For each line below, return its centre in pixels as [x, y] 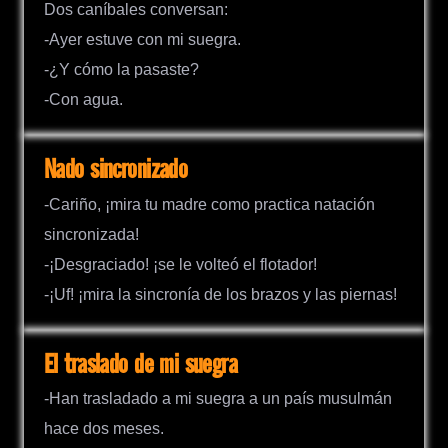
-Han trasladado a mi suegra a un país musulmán [218, 398]
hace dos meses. [104, 428]
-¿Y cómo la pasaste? [121, 70]
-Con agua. [83, 100]
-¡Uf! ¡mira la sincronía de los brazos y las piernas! [220, 294]
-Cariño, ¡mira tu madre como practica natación [209, 204]
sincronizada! [91, 234]
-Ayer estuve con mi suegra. [142, 40]
